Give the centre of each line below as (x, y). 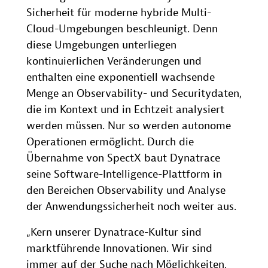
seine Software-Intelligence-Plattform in (124, 175)
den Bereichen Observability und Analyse (126, 191)
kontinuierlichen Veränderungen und (114, 62)
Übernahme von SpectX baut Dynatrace (123, 159)
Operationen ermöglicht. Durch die (110, 142)
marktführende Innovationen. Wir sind (119, 249)
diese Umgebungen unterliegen (101, 45)
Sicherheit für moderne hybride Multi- (119, 13)
